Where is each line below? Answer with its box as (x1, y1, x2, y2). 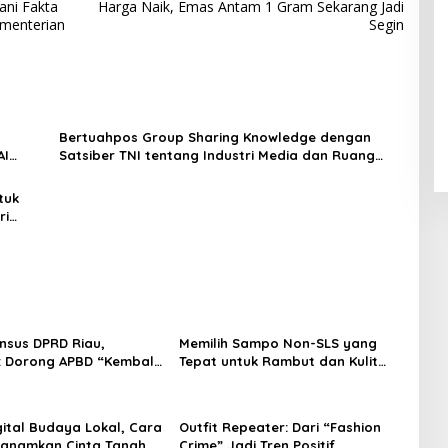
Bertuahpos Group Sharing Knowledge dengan (58, 128, 371, 145)
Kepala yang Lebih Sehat (178, 370, 346, 387)
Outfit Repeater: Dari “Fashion (178, 418, 381, 435)
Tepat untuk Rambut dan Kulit (178, 352, 378, 369)
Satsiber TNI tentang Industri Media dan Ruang (58, 146, 375, 163)
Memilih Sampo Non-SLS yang (178, 334, 377, 351)
